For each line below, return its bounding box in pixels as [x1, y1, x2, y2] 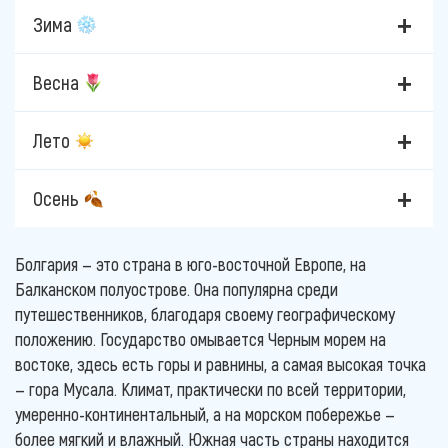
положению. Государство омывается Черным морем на [15, 328, 386, 351]
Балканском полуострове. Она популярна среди [15, 278, 338, 301]
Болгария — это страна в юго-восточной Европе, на [15, 253, 366, 276]
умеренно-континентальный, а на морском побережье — [15, 403, 395, 426]
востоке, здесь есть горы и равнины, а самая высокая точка [15, 353, 426, 376]
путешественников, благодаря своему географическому [15, 303, 395, 326]
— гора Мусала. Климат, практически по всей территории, [15, 378, 406, 401]
